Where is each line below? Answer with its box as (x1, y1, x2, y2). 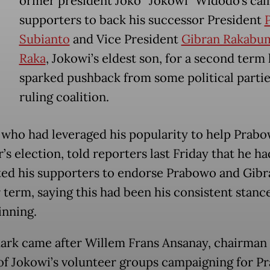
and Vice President (69, 31, 181, 47)
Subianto (19, 31, 70, 47)
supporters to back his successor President (19, 11, 265, 28)
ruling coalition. (19, 89, 109, 105)
